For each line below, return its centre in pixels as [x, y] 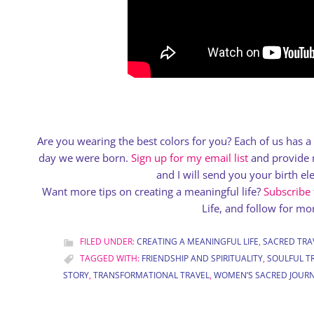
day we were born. [85, 158]
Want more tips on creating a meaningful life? [152, 191]
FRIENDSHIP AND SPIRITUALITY [202, 258]
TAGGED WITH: [111, 258]
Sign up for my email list [190, 158]
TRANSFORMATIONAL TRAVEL [151, 275]
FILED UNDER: [108, 241]
